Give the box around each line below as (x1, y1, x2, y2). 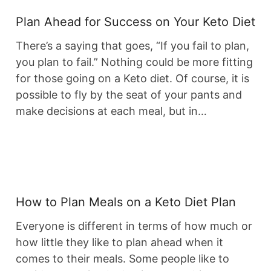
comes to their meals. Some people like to (16, 252, 229, 266)
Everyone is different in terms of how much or (16, 220, 252, 233)
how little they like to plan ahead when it (16, 236, 223, 249)
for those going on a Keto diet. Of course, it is (16, 72, 249, 85)
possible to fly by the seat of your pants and (16, 88, 242, 102)
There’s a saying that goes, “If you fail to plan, (16, 39, 249, 53)
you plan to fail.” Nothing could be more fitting (16, 56, 253, 69)
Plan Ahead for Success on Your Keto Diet (16, 15, 255, 30)
